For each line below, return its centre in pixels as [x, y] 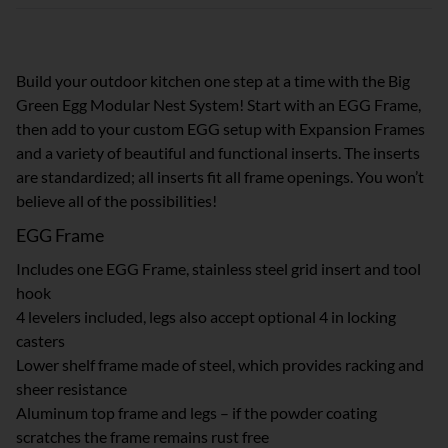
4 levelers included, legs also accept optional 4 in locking [206, 316]
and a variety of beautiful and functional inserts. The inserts [218, 152]
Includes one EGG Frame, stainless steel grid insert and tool [218, 268]
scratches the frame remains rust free [142, 436]
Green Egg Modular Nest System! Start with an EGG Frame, [218, 104]
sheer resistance [71, 388]
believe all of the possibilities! [116, 200]
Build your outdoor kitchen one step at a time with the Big [213, 80]
